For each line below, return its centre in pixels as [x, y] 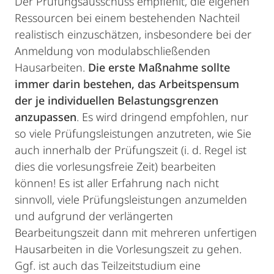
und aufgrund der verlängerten [94, 216]
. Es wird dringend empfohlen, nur [162, 117]
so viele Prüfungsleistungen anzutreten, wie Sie [133, 133]
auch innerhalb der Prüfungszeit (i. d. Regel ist [131, 150]
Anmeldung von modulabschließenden [113, 51]
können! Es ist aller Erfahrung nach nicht [117, 183]
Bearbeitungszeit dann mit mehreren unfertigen [136, 232]
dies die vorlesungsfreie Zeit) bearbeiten [115, 166]
